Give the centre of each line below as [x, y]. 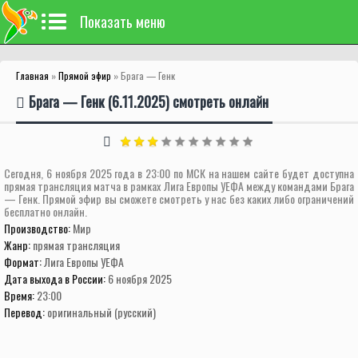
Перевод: [26, 312]
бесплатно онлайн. [46, 211]
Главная [32, 76]
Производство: [38, 228]
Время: [20, 295]
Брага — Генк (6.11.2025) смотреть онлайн [149, 101]
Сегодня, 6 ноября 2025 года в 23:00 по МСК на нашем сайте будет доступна [179, 173]
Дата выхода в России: [56, 278]
